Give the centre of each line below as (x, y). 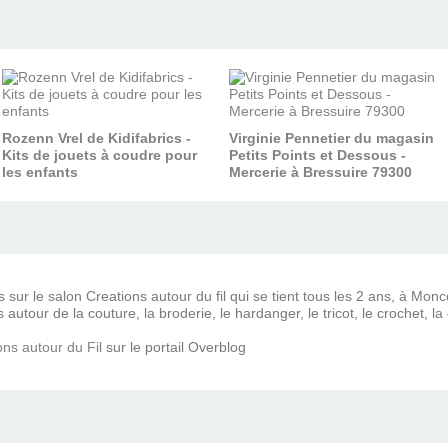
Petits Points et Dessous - (317, 154)
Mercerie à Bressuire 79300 (320, 171)
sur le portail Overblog (174, 346)
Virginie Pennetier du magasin (331, 137)
